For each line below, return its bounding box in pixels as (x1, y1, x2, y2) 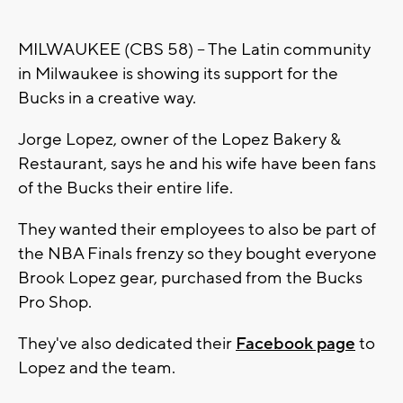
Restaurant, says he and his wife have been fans (18, 153, 376, 175)
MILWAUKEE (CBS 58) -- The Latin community (18, 39, 371, 61)
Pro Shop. (18, 291, 92, 314)
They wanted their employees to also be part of (18, 219, 376, 241)
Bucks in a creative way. (18, 87, 196, 110)
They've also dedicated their (18, 333, 236, 355)
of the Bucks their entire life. (18, 177, 233, 200)
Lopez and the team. (18, 357, 175, 380)
